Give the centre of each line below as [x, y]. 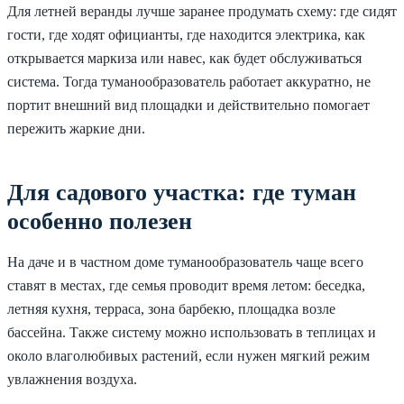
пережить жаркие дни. [76, 129]
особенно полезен [100, 221]
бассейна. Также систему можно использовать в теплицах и [192, 332]
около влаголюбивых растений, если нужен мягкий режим [188, 356]
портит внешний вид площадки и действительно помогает [188, 105]
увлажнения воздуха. [72, 379]
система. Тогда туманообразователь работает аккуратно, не [189, 82]
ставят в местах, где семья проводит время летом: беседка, [186, 285]
